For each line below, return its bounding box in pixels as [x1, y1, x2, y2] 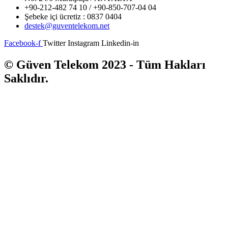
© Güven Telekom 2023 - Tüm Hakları [4, 58, 206, 72]
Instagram [68, 39, 99, 48]
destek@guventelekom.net [24, 21, 109, 31]
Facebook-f [4, 39, 41, 48]
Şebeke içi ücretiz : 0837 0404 [24, 12, 122, 21]
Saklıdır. [4, 72, 48, 85]
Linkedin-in [101, 39, 139, 48]
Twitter [43, 39, 66, 48]
